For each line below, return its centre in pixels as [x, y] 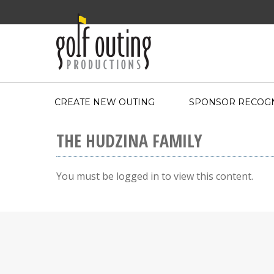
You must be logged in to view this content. [155, 176]
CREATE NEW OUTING [105, 102]
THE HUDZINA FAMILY [129, 141]
